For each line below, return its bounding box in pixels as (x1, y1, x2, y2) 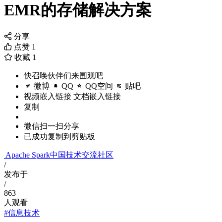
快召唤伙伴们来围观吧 (24, 71, 103, 80)
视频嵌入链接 (24, 92, 71, 101)
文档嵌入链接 (73, 92, 121, 101)
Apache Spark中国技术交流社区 (5, 151, 113, 160)
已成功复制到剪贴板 (24, 132, 95, 141)
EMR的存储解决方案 (4, 1, 152, 19)
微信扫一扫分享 (24, 122, 79, 131)
